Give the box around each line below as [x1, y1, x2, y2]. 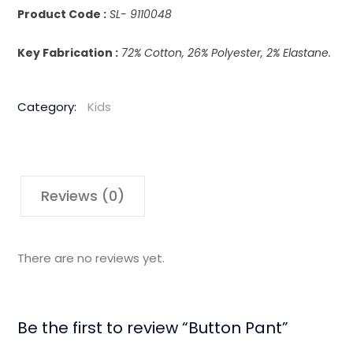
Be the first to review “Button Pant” [17, 317, 289, 340]
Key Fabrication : [17, 45, 119, 61]
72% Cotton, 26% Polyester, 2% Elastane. [118, 45, 332, 61]
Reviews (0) [41, 186, 125, 206]
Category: [17, 98, 80, 116]
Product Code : [17, 6, 107, 23]
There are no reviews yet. [17, 250, 165, 267]
